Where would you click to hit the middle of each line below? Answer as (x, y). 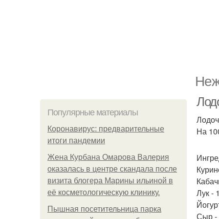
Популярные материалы (93, 112)
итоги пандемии (76, 141)
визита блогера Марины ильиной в (110, 181)
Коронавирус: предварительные (106, 129)
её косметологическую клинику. (104, 192)
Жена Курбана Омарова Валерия (108, 157)
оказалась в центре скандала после (112, 169)
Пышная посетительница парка (104, 209)
